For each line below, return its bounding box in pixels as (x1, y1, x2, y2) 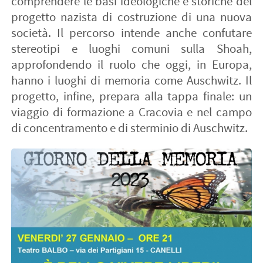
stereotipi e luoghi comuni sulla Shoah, (11, 41, 252, 57)
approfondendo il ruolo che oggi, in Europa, (11, 56, 252, 73)
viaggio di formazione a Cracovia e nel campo (11, 104, 252, 120)
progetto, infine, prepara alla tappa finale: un (11, 88, 252, 104)
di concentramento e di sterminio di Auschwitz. (11, 120, 248, 136)
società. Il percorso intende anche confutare (11, 25, 252, 41)
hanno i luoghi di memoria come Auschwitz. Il (11, 72, 252, 89)
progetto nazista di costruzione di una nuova (11, 9, 252, 25)
